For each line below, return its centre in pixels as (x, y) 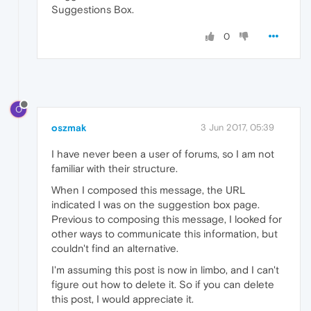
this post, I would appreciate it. (123, 299)
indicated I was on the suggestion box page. (155, 204)
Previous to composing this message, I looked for (167, 219)
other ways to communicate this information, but (165, 233)
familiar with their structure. (115, 168)
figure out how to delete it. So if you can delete (163, 284)
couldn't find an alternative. (115, 248)
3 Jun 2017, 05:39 (237, 127)
